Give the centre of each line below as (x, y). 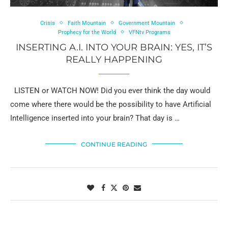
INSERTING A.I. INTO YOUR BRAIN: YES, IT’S (114, 47)
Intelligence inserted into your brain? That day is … (95, 118)
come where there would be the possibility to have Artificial (111, 104)
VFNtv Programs (149, 32)
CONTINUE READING (114, 144)
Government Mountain (147, 23)
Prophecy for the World (87, 32)
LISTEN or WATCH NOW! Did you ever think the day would (110, 90)
